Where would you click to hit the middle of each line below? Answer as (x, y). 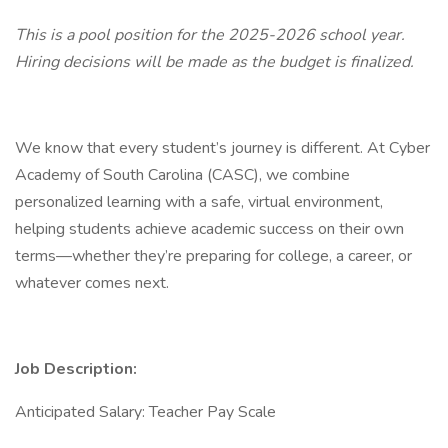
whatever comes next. (92, 283)
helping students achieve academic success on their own (209, 229)
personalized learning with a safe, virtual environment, (199, 202)
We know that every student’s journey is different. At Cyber (222, 148)
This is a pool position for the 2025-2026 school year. (210, 35)
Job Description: (76, 369)
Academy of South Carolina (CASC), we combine (182, 175)
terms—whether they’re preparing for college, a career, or (213, 256)
